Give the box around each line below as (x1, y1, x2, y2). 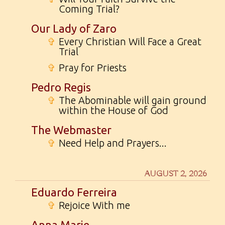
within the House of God (59, 104, 168, 117)
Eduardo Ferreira (31, 186, 117, 199)
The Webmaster (31, 124, 111, 137)
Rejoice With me (59, 199, 130, 211)
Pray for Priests (59, 62, 127, 74)
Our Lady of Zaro (31, 22, 117, 35)
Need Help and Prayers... (59, 137, 167, 149)
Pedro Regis (31, 81, 91, 94)
